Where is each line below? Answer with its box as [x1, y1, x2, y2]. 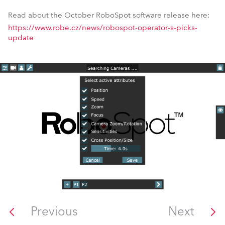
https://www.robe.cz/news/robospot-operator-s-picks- [8, 23, 197, 33]
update [8, 33, 34, 43]
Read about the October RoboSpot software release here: [8, 10, 210, 20]
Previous [31, 203, 78, 220]
